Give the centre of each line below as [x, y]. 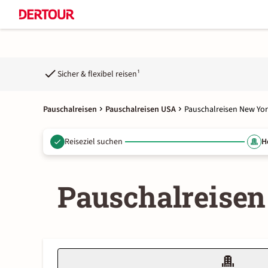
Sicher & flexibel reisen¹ [99, 74]
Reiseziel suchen [94, 141]
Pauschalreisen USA [141, 109]
